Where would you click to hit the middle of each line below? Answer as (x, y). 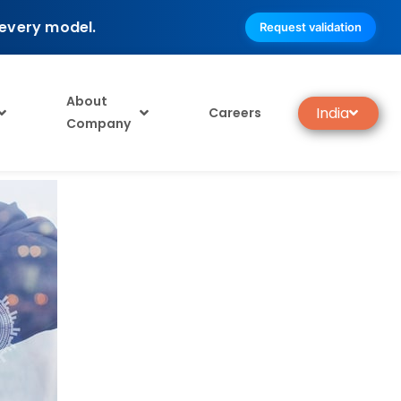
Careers (235, 112)
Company (98, 124)
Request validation (311, 27)
